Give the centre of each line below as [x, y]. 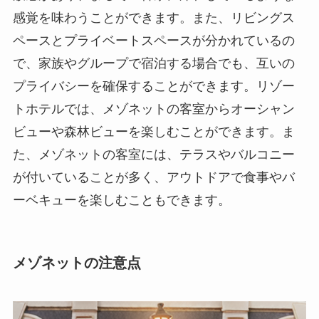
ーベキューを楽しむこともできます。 [121, 200]
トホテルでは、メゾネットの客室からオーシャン [153, 109]
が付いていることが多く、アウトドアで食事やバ [153, 178]
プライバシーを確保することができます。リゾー [153, 87]
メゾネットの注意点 [77, 263]
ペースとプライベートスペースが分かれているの [153, 41]
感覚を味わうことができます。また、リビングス [153, 18]
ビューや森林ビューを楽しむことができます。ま [153, 132]
